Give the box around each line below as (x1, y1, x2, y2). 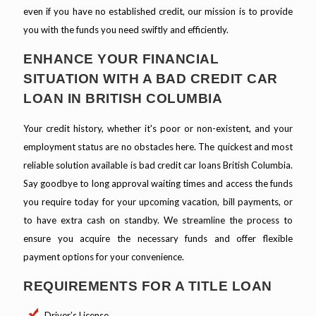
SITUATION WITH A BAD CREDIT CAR (23, 71, 278, 87)
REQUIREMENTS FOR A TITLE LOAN (23, 279, 272, 294)
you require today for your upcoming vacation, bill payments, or (23, 196, 293, 208)
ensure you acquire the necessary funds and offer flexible (23, 233, 293, 245)
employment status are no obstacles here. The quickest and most (23, 141, 293, 153)
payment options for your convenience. (23, 251, 184, 263)
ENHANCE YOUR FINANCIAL (23, 51, 219, 67)
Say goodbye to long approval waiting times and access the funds (23, 178, 293, 190)
